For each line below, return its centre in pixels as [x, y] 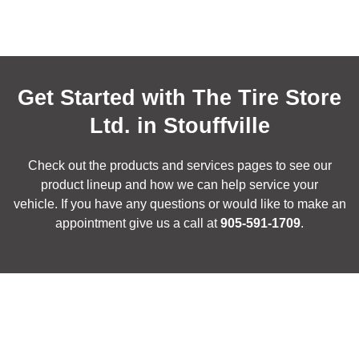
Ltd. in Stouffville [179, 125]
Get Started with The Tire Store [179, 97]
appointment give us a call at [138, 223]
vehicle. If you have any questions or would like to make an [179, 204]
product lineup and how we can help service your [179, 184]
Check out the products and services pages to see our [179, 165]
